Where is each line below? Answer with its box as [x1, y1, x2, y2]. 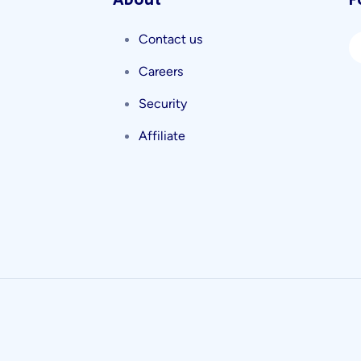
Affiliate [138, 128, 185, 143]
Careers [138, 64, 183, 79]
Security [138, 96, 187, 111]
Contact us [138, 31, 202, 47]
